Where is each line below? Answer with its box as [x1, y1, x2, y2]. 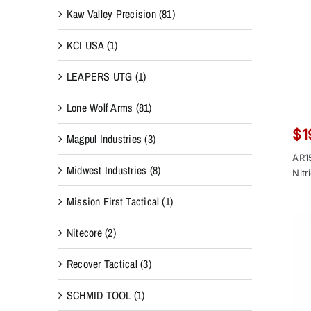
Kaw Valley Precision [66, 6, 156, 22]
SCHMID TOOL [66, 287, 131, 303]
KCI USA [66, 37, 104, 53]
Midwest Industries [66, 162, 147, 178]
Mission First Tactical [66, 193, 160, 209]
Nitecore [66, 224, 102, 240]
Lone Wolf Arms [66, 99, 133, 115]
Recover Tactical [66, 255, 137, 271]
